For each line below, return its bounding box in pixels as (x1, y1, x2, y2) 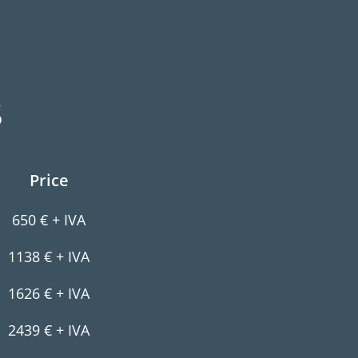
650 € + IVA (12, 210, 86, 229)
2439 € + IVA (8, 320, 89, 340)
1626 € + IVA (8, 284, 89, 303)
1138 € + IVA (8, 247, 89, 266)
